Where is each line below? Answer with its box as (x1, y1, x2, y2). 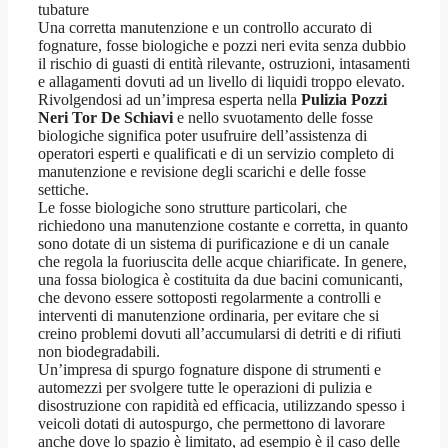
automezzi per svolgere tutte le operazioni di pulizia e (38, 379, 372, 397)
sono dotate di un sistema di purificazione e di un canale (38, 235, 389, 253)
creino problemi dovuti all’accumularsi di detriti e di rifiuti (38, 325, 401, 343)
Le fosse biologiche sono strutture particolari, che (38, 199, 347, 217)
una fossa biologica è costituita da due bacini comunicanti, (38, 271, 403, 289)
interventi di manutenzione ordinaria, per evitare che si (38, 307, 379, 325)
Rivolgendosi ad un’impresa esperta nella (38, 91, 301, 109)
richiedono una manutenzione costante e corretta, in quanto (38, 217, 408, 235)
